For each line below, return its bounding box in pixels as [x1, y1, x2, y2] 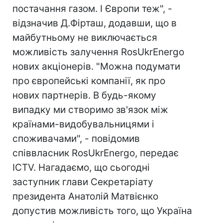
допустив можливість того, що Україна [12, 205, 192, 217]
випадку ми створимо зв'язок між [12, 104, 168, 115]
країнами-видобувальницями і [12, 118, 154, 130]
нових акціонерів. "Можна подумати [12, 61, 180, 72]
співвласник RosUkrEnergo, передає [12, 147, 179, 159]
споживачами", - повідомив [12, 133, 140, 144]
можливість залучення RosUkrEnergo [12, 46, 184, 58]
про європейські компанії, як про [12, 75, 165, 87]
